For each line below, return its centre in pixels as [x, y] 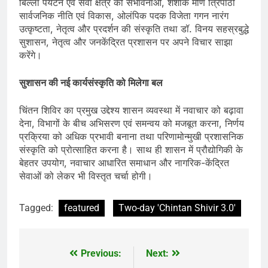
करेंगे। [31, 55]
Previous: [101, 253]
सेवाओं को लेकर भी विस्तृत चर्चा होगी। [86, 176]
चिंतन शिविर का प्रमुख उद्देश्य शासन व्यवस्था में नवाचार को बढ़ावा [131, 110]
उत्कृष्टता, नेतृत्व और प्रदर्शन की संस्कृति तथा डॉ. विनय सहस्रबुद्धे [134, 28]
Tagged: [37, 208]
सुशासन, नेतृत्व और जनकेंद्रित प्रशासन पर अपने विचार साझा [126, 42]
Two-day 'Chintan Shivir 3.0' [177, 208]
